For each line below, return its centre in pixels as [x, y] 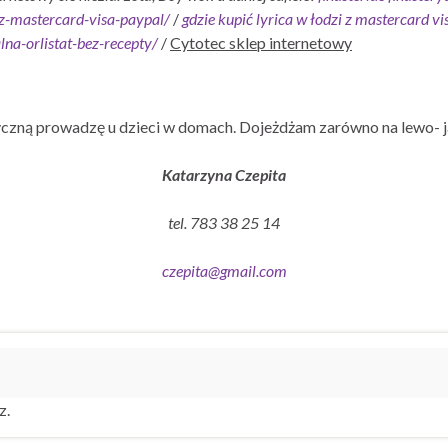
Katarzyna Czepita [224, 174]
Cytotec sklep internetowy [261, 42]
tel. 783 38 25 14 [224, 222]
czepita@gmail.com [224, 270]
